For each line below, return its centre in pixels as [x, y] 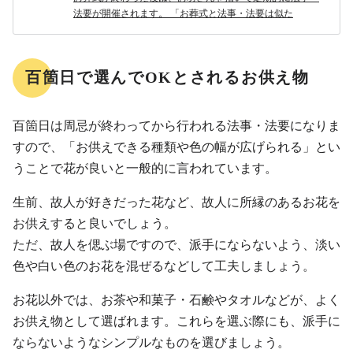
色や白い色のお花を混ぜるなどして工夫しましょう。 [164, 266]
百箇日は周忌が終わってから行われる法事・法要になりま [176, 126]
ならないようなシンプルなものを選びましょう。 [151, 343]
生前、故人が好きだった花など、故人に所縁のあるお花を [176, 203]
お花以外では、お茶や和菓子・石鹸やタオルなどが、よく [176, 300]
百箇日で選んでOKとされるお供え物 [167, 78]
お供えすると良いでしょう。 [95, 224]
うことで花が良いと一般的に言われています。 [145, 169]
